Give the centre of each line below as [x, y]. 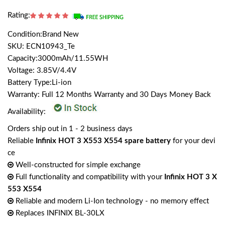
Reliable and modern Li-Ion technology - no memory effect [111, 201]
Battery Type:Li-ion [39, 83]
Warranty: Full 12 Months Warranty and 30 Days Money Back [109, 95]
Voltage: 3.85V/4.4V [42, 71]
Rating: [19, 16]
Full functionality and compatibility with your [89, 177]
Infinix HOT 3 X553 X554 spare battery [103, 141]
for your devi [193, 141]
